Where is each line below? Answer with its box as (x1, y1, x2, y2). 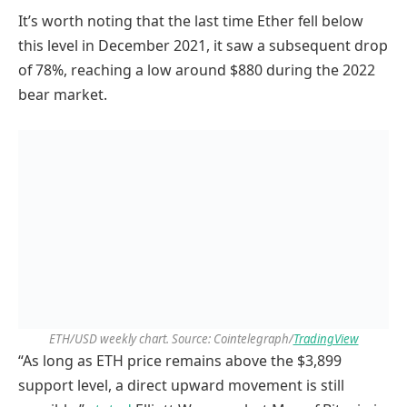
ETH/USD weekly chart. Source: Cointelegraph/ (48, 330, 293, 347)
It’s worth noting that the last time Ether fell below (18, 11, 363, 32)
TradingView (293, 330, 359, 347)
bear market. (18, 84, 107, 105)
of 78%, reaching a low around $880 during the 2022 (18, 60, 375, 81)
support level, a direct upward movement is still (18, 374, 344, 395)
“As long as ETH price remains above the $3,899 (18, 350, 342, 371)
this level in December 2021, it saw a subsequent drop (18, 35, 388, 56)
